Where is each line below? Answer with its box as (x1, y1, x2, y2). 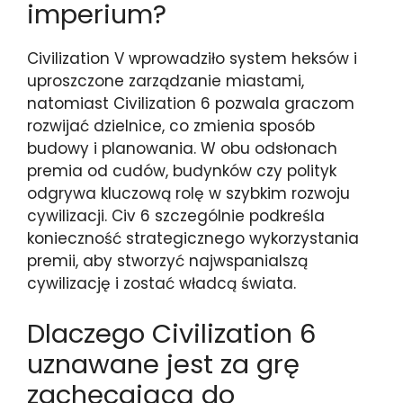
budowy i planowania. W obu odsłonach (27, 138, 337, 159)
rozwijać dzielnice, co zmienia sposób (27, 115, 315, 137)
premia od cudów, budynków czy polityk (27, 160, 336, 182)
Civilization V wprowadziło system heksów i (27, 48, 357, 69)
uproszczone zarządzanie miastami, (27, 70, 304, 92)
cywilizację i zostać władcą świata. (27, 273, 296, 294)
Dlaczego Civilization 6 (27, 315, 316, 352)
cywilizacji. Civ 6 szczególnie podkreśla (27, 205, 325, 227)
